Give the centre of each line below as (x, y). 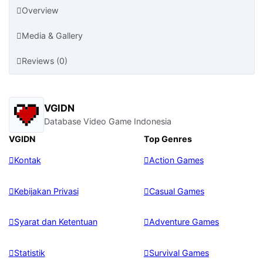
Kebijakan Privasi (46, 191)
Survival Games (179, 252)
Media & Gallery (53, 35)
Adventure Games (184, 222)
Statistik (29, 252)
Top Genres (168, 139)
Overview (41, 10)
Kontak (27, 160)
